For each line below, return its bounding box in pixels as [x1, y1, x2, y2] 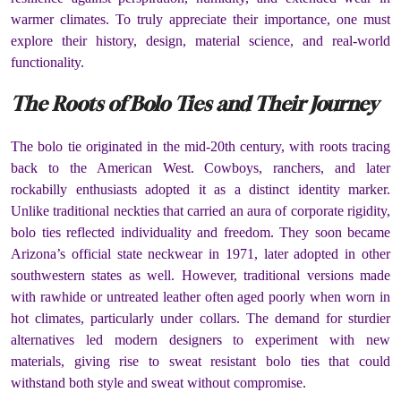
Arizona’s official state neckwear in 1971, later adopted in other [11, 245, 390, 261]
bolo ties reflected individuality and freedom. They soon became [11, 224, 390, 240]
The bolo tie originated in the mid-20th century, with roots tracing [11, 138, 390, 154]
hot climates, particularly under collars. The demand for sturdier [11, 310, 390, 326]
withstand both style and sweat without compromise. [11, 374, 306, 390]
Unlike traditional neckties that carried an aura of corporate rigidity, [11, 202, 390, 218]
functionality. [11, 55, 84, 71]
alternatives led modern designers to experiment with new [11, 331, 390, 347]
